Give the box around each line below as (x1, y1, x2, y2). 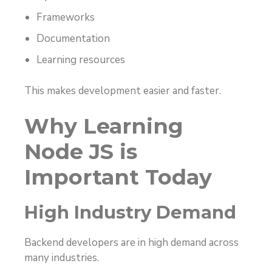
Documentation (36, 32, 110, 46)
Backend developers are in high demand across (24, 236, 239, 250)
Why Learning (24, 113, 183, 140)
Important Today (24, 164, 212, 191)
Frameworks (36, 10, 95, 25)
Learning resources (36, 53, 125, 67)
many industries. (24, 251, 99, 265)
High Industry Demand (24, 202, 236, 223)
